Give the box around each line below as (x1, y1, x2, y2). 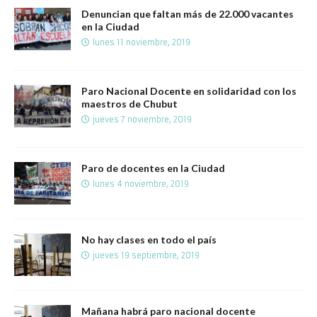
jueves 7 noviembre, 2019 (93, 114, 192, 125)
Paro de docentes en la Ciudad (81, 161, 225, 174)
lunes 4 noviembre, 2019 (93, 178, 189, 189)
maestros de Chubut (81, 97, 178, 110)
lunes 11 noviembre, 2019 (93, 37, 190, 47)
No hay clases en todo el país (81, 233, 217, 246)
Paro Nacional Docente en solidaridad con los (81, 84, 296, 97)
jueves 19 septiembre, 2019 (93, 250, 200, 260)
